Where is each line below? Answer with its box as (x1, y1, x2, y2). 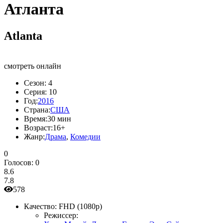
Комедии (70, 132, 101, 141)
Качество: (24, 202, 57, 211)
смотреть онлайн (4, 61, 61, 70)
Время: (24, 114, 47, 123)
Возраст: (24, 123, 53, 132)
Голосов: (4, 158, 35, 167)
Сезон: (24, 78, 46, 87)
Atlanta (4, 29, 42, 42)
